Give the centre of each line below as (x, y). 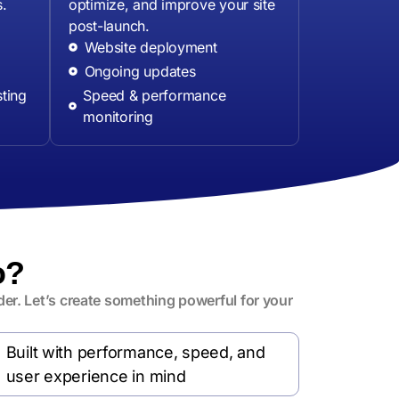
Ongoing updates (140, 72)
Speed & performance (155, 96)
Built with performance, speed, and (135, 353)
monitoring (118, 117)
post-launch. (109, 26)
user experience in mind (96, 377)
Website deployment (151, 48)
